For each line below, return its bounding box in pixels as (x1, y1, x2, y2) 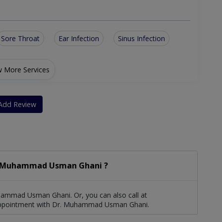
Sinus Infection (118, 34, 165, 44)
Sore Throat (1, 34, 40, 44)
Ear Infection (58, 34, 99, 44)
